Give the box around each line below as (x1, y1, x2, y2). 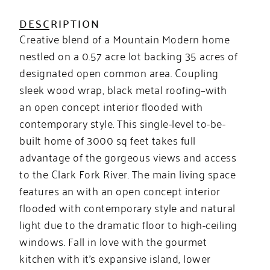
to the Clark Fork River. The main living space (19, 163, 236, 183)
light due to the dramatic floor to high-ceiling (19, 214, 237, 234)
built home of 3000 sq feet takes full (19, 130, 196, 149)
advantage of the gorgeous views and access (19, 146, 237, 166)
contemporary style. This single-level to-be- (19, 113, 226, 133)
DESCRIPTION (19, 13, 101, 33)
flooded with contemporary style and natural (19, 197, 236, 217)
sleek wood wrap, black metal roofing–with (19, 79, 227, 99)
